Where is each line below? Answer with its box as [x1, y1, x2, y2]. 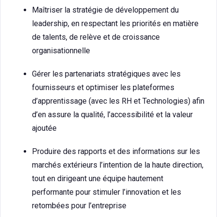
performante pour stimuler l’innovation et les [32, 187, 181, 197]
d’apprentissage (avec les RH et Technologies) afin [32, 96, 204, 106]
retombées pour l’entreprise [32, 201, 126, 210]
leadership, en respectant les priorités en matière [32, 19, 199, 28]
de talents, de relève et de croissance [32, 32, 160, 42]
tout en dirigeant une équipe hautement [32, 174, 163, 183]
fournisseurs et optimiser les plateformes [32, 83, 174, 92]
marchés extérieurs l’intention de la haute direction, [32, 160, 203, 170]
